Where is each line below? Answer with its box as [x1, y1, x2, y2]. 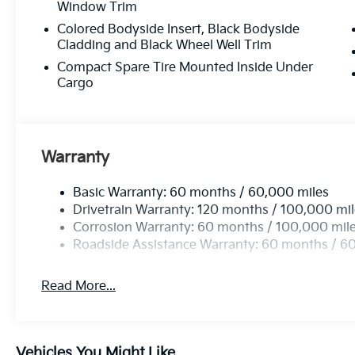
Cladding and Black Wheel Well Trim [57, 38, 273, 54]
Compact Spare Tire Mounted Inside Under [57, 60, 314, 76]
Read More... [41, 279, 116, 295]
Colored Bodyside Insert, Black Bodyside [57, 22, 300, 38]
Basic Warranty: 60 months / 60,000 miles [73, 185, 330, 201]
